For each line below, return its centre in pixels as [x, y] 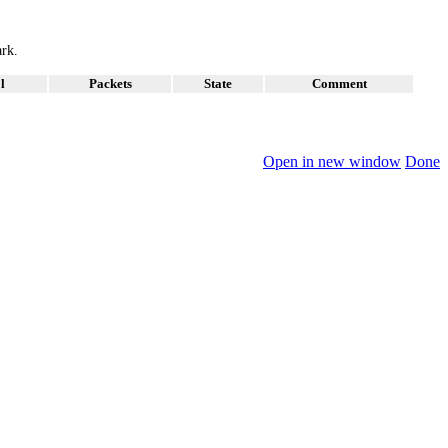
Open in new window [332, 162]
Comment [339, 84]
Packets [110, 84]
